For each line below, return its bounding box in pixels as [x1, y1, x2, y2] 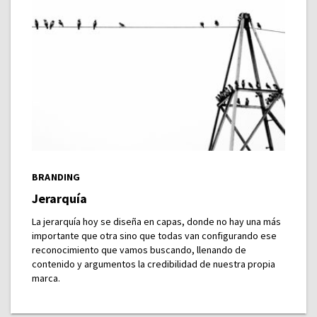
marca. [32, 272, 60, 285]
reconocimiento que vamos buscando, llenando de [32, 243, 246, 257]
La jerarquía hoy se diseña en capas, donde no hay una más [32, 215, 281, 229]
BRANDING [32, 171, 81, 184]
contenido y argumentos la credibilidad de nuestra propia [32, 258, 275, 271]
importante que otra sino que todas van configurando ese [32, 229, 277, 243]
